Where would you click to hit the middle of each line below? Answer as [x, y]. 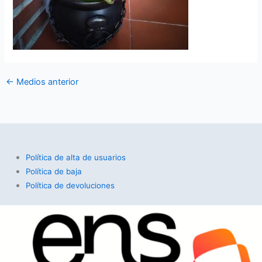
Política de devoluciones [70, 185]
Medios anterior [46, 82]
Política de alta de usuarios [75, 157]
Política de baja [54, 171]
